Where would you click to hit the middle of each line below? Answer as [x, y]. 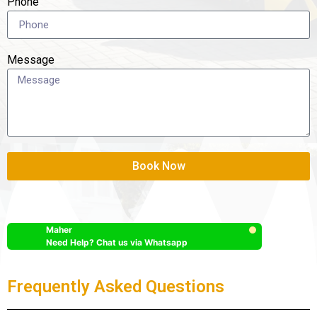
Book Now [158, 166]
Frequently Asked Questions [116, 287]
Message [31, 60]
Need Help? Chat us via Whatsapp [117, 243]
